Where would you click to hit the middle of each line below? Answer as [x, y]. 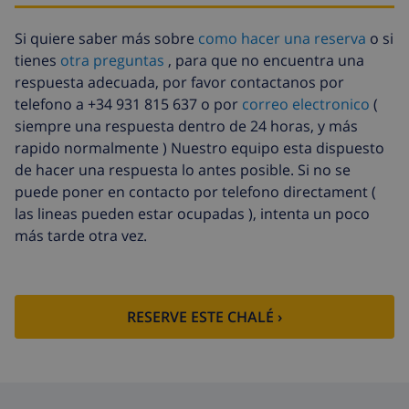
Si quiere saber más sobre [106, 39]
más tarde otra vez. [81, 236]
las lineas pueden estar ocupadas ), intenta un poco [192, 214]
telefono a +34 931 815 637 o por [128, 105]
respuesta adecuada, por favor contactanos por [179, 83]
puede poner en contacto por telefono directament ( [195, 192]
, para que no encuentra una [264, 61]
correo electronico [306, 105]
